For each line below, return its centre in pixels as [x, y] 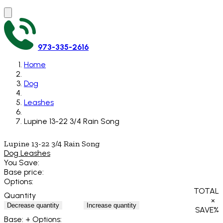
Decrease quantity [33, 205]
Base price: [24, 172]
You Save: [22, 163]
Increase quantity [111, 205]
